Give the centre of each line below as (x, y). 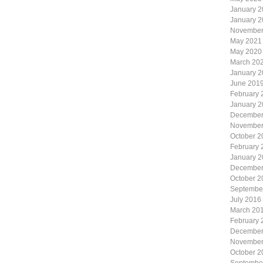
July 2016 (246, 200)
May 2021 (246, 41)
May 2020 (246, 52)
